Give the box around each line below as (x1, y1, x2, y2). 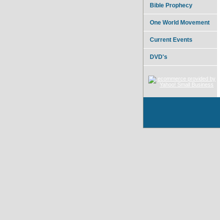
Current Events (150, 36, 192, 43)
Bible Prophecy (150, 2, 192, 9)
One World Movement (150, 19, 210, 26)
